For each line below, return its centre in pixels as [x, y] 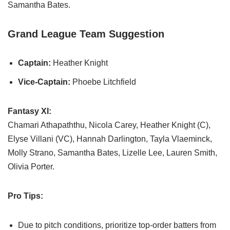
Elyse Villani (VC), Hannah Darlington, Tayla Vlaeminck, [110, 139]
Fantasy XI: [30, 111]
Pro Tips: [25, 196]
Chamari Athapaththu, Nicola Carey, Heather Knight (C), [109, 125]
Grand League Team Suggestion [86, 34]
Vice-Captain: [45, 82]
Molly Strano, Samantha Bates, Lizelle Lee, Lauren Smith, [112, 152]
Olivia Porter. [31, 166]
